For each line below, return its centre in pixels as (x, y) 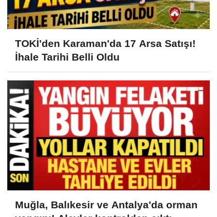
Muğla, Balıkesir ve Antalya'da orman (106, 204)
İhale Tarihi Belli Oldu (67, 57)
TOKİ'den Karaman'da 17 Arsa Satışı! (105, 43)
